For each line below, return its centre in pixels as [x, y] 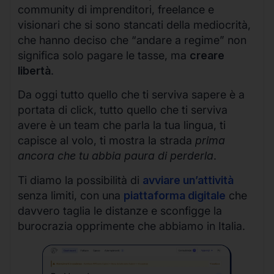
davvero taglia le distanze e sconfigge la [120, 210]
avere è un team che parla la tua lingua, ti [122, 125]
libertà [34, 70]
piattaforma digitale [175, 195]
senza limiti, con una [71, 195]
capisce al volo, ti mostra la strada [106, 141]
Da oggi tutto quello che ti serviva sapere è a [131, 95]
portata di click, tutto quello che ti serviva [123, 110]
